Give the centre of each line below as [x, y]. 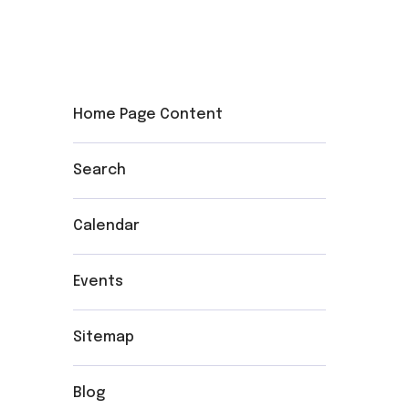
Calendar [107, 226]
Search [100, 170]
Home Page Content [148, 115]
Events [99, 282]
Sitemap [104, 337]
